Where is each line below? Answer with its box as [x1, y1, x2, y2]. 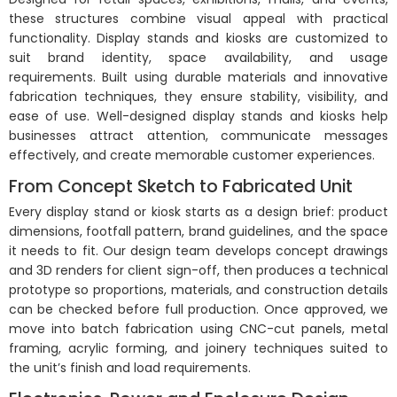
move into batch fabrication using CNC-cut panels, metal [8, 320, 389, 339]
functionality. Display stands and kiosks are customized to [8, 28, 389, 47]
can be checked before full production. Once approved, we [8, 300, 389, 319]
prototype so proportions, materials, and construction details [8, 281, 389, 300]
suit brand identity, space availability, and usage [8, 48, 389, 66]
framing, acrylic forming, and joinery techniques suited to [8, 339, 389, 358]
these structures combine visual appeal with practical [8, 9, 389, 27]
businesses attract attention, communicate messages [8, 126, 389, 144]
